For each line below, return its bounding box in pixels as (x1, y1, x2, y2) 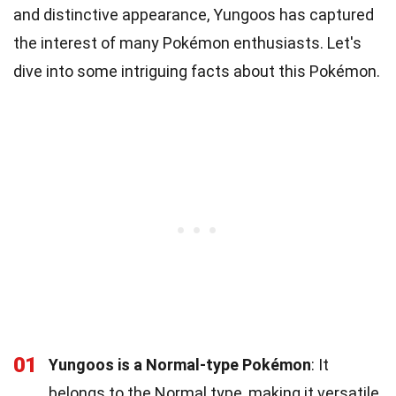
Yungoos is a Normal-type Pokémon (49, 354, 311, 374)
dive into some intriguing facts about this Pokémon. (13, 61, 380, 80)
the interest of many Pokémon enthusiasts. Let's (13, 33, 362, 52)
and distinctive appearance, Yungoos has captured (13, 4, 374, 24)
